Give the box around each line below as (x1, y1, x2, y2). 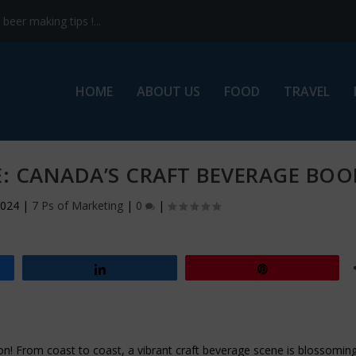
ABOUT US (136, 83, 200, 100)
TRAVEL (283, 83, 330, 100)
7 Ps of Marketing (31, 197, 123, 213)
